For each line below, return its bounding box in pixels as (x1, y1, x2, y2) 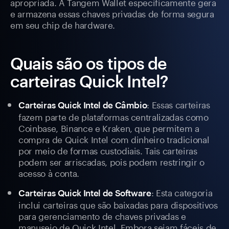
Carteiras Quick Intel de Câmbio (18, 100, 147, 110)
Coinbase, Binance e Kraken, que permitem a (18, 121, 199, 134)
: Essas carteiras (147, 97, 210, 111)
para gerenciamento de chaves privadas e (18, 209, 186, 222)
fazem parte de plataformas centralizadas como (18, 109, 209, 123)
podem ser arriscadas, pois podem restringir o (18, 154, 204, 168)
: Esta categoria (151, 185, 213, 199)
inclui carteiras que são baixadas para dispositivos (18, 197, 218, 211)
